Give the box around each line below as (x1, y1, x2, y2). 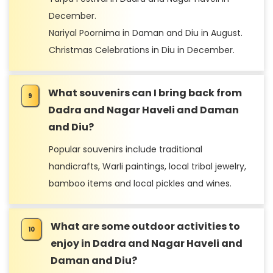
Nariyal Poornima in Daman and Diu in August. (49, 27, 243, 39)
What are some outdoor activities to (51, 219, 240, 233)
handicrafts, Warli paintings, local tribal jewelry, (49, 160, 246, 172)
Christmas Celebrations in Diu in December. (49, 44, 235, 56)
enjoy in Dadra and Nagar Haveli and (51, 236, 243, 250)
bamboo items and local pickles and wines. (49, 177, 232, 190)
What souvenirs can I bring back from (48, 86, 242, 100)
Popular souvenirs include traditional (49, 143, 202, 155)
